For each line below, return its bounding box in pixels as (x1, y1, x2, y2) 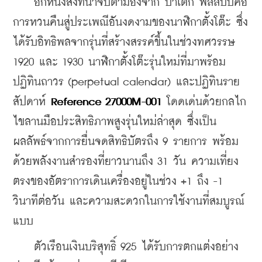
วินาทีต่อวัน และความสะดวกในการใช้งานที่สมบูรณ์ (13, 195, 244, 207)
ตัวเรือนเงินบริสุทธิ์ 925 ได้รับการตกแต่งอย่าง (13, 241, 239, 253)
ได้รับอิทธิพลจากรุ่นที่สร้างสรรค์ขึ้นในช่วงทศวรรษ (13, 36, 235, 48)
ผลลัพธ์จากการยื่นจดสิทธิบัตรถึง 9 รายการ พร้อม (13, 136, 239, 147)
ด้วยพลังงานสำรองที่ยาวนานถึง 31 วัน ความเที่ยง (13, 156, 239, 167)
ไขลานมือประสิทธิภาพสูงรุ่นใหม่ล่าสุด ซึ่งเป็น (13, 116, 216, 127)
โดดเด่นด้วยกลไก (161, 96, 246, 108)
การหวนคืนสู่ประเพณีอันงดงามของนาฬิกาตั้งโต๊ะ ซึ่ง (13, 16, 248, 28)
